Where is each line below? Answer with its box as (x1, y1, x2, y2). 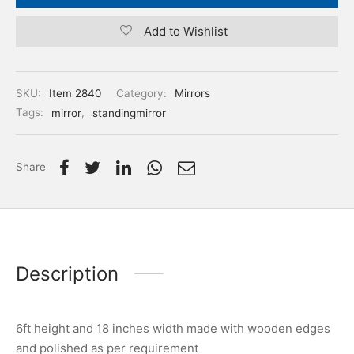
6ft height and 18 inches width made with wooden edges (16, 320, 330, 336)
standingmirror (92, 106, 166, 119)
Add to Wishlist (143, 24, 228, 40)
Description (16, 262, 119, 285)
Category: (116, 87, 170, 100)
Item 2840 (49, 87, 101, 100)
